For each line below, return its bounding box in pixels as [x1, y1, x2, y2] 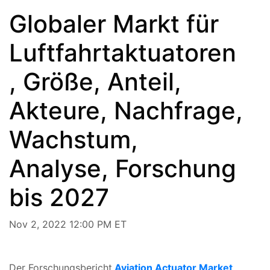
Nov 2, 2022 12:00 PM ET [9, 218, 127, 230]
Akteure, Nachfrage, [9, 95, 243, 125]
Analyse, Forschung [9, 153, 236, 183]
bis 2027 [9, 182, 109, 212]
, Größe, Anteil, [9, 66, 181, 96]
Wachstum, [9, 124, 138, 154]
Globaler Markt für [9, 8, 219, 39]
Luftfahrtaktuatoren [9, 37, 236, 67]
